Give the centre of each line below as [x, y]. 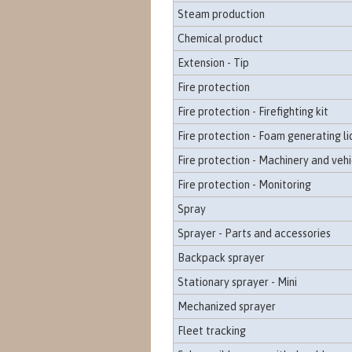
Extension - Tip [213, 63]
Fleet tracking [211, 331]
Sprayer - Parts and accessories [254, 233]
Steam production [221, 14]
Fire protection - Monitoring [244, 185]
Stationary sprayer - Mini [237, 282]
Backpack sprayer [221, 258]
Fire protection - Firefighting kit [253, 112]
